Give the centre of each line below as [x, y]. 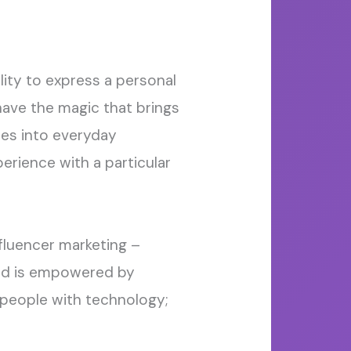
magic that [95, 108]
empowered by [81, 272]
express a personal [109, 80]
